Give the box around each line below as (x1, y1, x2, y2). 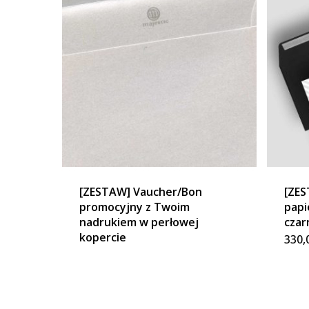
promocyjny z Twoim (79, 199, 190, 215)
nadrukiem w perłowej (79, 215, 199, 230)
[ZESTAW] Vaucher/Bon (79, 184, 202, 200)
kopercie (79, 230, 126, 246)
